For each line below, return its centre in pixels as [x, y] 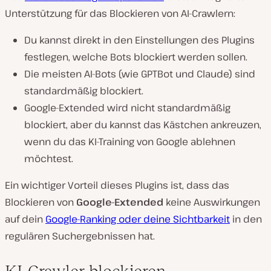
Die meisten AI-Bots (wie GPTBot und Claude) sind [140, 73]
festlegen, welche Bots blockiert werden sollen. [136, 57]
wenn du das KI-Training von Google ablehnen [130, 141]
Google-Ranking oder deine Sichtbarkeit [138, 219]
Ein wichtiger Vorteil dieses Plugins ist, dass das [117, 185]
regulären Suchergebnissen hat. [80, 236]
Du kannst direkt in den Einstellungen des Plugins [139, 40]
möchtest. [49, 158]
